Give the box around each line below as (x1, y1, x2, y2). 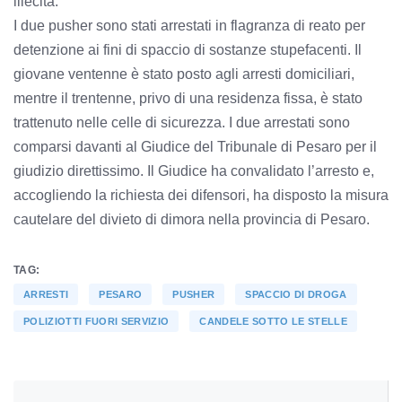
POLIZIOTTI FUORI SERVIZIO (23, 315, 170, 327)
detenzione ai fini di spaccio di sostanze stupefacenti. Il (13, 41, 362, 57)
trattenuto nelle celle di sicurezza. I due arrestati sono (13, 114, 350, 130)
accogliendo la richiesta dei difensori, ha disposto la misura (13, 187, 389, 203)
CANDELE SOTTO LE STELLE (199, 315, 347, 327)
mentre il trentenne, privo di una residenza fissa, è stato (13, 90, 363, 106)
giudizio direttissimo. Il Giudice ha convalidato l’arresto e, (13, 162, 374, 179)
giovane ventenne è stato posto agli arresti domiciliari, (13, 66, 354, 82)
